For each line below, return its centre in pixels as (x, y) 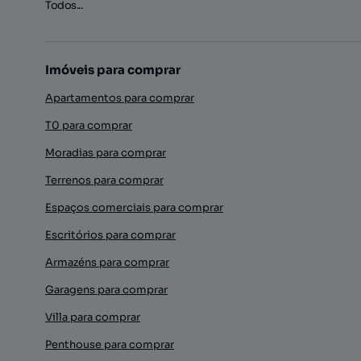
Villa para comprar (93, 317)
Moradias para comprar (106, 153)
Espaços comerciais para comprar (134, 207)
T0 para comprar (89, 125)
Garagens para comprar (106, 290)
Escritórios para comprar (110, 235)
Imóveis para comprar (113, 70)
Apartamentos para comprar (120, 98)
